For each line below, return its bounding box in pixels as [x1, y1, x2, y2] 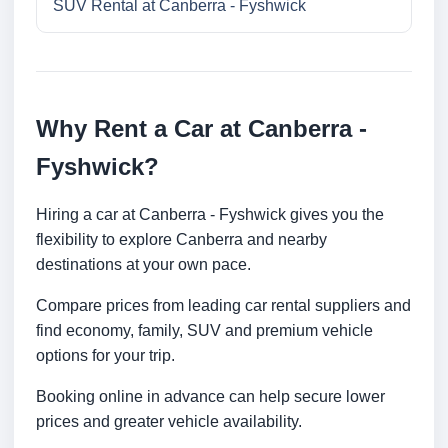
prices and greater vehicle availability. [36, 413, 302, 431]
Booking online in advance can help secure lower [36, 388, 385, 406]
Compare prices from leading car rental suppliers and [36, 297, 411, 315]
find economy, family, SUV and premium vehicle [36, 322, 373, 340]
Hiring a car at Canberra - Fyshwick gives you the [36, 206, 384, 224]
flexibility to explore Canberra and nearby [36, 231, 327, 249]
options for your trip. [36, 347, 175, 365]
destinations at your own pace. [36, 256, 251, 274]
